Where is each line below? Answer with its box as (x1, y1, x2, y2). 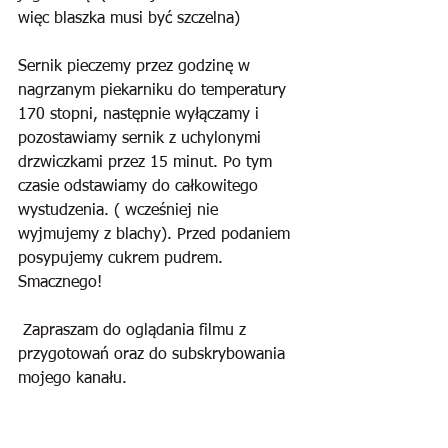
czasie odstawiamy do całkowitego (18, 179, 263, 195)
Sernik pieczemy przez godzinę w (18, 59, 255, 75)
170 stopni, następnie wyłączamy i (18, 107, 264, 123)
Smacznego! (18, 275, 102, 291)
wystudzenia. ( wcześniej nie (18, 203, 223, 219)
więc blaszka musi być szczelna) (18, 11, 240, 27)
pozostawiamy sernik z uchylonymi (18, 131, 266, 147)
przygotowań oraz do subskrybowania (18, 347, 290, 363)
